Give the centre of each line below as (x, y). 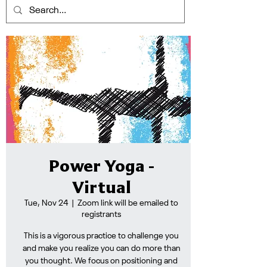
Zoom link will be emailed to (128, 203)
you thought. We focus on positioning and (101, 261)
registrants (101, 215)
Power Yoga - (101, 166)
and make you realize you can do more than (101, 249)
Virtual (101, 187)
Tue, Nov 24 (46, 203)
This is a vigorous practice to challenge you (101, 236)
